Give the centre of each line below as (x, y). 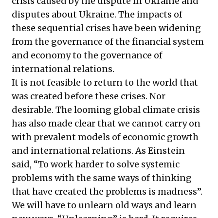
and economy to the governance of (87, 55)
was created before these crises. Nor (89, 96)
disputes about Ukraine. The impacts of (97, 14)
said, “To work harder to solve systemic (96, 164)
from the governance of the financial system (108, 42)
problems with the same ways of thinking (102, 178)
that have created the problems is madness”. (107, 191)
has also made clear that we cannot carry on (106, 123)
